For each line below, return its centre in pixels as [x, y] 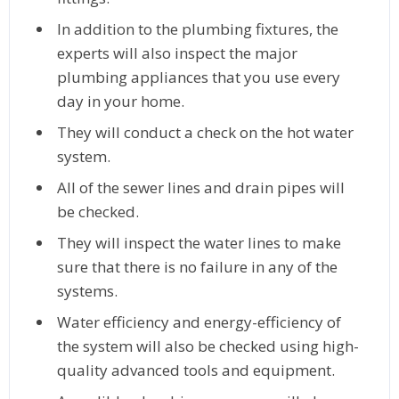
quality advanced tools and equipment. [196, 370]
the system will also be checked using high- [208, 346]
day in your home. [121, 101]
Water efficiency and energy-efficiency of [199, 322]
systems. [88, 290]
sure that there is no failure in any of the [198, 266]
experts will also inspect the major [178, 53]
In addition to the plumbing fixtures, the [198, 28]
